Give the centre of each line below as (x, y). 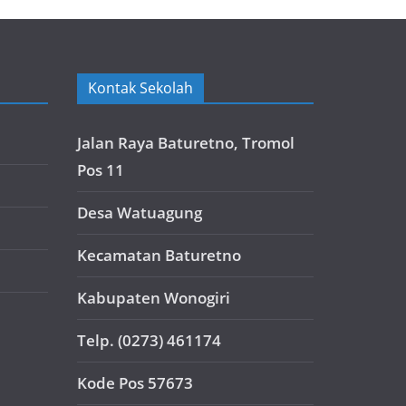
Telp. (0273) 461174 (149, 341)
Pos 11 (101, 170)
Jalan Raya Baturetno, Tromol (186, 143)
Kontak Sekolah (140, 88)
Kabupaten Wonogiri (154, 298)
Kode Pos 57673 (135, 383)
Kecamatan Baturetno (159, 256)
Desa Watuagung (140, 213)
